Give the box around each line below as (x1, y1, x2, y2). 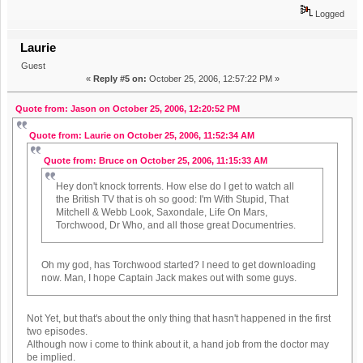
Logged (312, 9, 344, 19)
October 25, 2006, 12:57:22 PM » (146, 74, 280, 84)
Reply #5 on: (92, 74, 147, 84)
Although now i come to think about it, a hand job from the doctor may (27, 339, 330, 351)
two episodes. (27, 326, 88, 338)
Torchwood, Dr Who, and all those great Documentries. (55, 219, 296, 231)
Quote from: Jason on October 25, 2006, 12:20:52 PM (15, 104, 240, 114)
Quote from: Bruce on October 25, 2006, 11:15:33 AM (44, 156, 268, 166)
